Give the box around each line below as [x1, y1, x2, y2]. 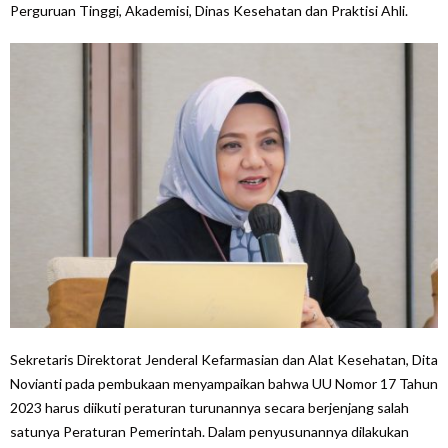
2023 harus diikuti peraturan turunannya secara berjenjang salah [10, 398, 409, 416]
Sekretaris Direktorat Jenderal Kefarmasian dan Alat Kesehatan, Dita [10, 350, 438, 368]
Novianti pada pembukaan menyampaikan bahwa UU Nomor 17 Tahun [10, 374, 438, 392]
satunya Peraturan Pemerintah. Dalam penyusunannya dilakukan [10, 422, 409, 440]
